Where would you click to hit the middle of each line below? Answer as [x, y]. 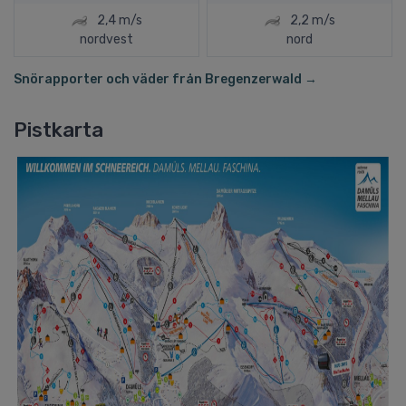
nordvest [106, 39]
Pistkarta [58, 130]
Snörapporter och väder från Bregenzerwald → [165, 79]
